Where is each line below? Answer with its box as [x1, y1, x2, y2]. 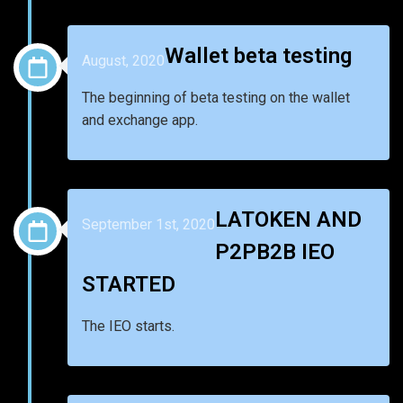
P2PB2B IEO [215, 238, 335, 264]
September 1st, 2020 [82, 216, 215, 234]
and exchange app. [82, 111, 198, 129]
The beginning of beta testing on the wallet [82, 88, 350, 106]
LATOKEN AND [215, 206, 362, 232]
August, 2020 [82, 52, 165, 70]
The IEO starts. [82, 317, 175, 335]
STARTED [82, 271, 175, 297]
